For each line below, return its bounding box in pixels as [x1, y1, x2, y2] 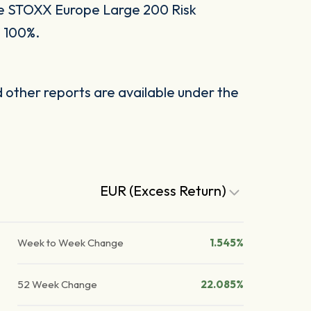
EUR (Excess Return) [100, 182, 230, 200]
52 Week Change [17, 278, 98, 292]
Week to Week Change [17, 236, 124, 250]
